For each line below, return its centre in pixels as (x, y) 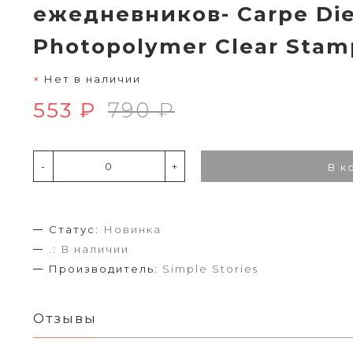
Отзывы (65, 318)
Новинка (132, 229)
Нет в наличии (93, 78)
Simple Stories (210, 268)
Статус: (74, 229)
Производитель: (104, 268)
